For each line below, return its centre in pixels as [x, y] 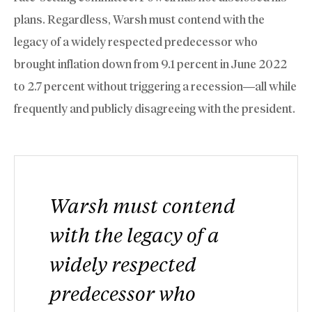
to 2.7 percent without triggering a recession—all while [155, 87]
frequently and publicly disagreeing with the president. [155, 109]
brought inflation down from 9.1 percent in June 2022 [150, 64]
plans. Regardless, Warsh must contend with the [139, 20]
